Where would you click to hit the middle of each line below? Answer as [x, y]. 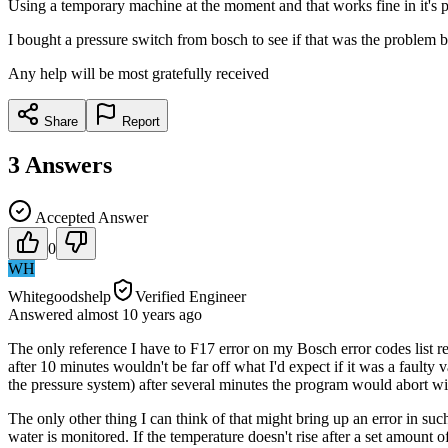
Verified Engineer [190, 296]
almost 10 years [126, 314]
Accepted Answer [90, 217]
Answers [68, 164]
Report [139, 121]
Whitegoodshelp [59, 296]
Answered [42, 314]
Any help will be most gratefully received [138, 73]
